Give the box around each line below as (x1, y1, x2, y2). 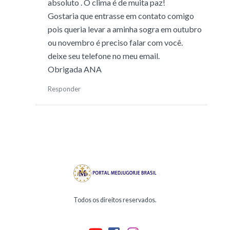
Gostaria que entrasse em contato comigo (47, 11, 194, 21)
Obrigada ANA (47, 64, 102, 74)
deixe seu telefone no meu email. (47, 51, 160, 61)
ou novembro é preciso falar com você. (47, 37, 183, 47)
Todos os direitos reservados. (73, 196, 157, 204)
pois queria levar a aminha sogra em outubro (47, 24, 202, 34)
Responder (47, 85, 81, 93)
